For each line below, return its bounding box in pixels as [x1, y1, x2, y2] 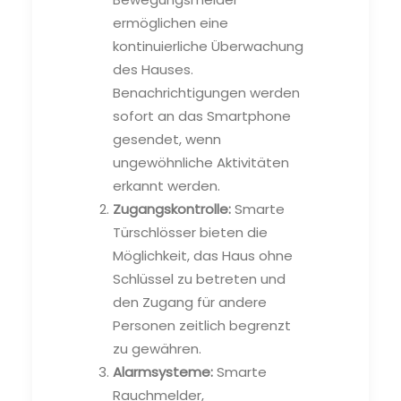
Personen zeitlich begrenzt [113, 315, 291, 335]
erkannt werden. [113, 175, 220, 195]
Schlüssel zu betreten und [113, 269, 286, 288]
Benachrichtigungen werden [113, 82, 300, 102]
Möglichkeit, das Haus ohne [113, 245, 293, 265]
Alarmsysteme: [113, 362, 213, 381]
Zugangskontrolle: [113, 199, 231, 218]
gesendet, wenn [113, 129, 221, 149]
